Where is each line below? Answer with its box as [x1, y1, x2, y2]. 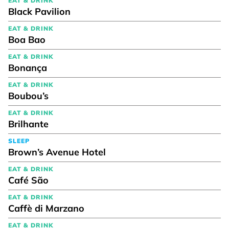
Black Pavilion [8, 5, 71, 17]
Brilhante [8, 118, 49, 130]
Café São [8, 174, 49, 186]
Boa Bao [8, 33, 45, 45]
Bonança [8, 61, 47, 74]
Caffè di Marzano [8, 202, 84, 214]
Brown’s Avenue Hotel [8, 146, 106, 158]
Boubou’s [8, 89, 49, 102]
